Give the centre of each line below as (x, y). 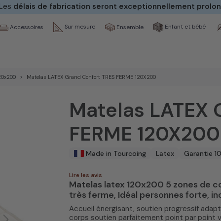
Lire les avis (86, 175)
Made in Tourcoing (116, 153)
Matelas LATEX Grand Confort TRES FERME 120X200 (91, 77)
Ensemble (129, 27)
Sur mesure (79, 27)
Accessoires (26, 27)
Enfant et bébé (184, 27)
